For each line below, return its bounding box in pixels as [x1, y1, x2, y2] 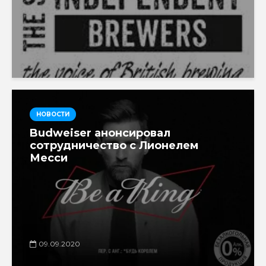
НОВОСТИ [36, 110, 69, 118]
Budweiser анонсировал [30, 126, 170, 140]
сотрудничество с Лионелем [30, 138, 198, 152]
